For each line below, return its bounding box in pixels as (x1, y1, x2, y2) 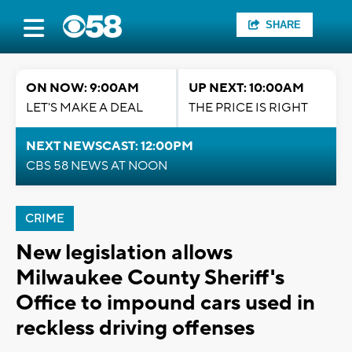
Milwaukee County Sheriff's (16, 264, 284, 291)
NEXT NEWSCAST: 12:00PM (26, 138, 193, 154)
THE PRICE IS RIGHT (189, 100, 308, 115)
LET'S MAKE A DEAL (26, 100, 143, 115)
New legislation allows (16, 239, 233, 266)
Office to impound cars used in (16, 289, 315, 317)
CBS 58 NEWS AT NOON (26, 158, 167, 174)
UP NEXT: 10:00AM (189, 80, 304, 96)
